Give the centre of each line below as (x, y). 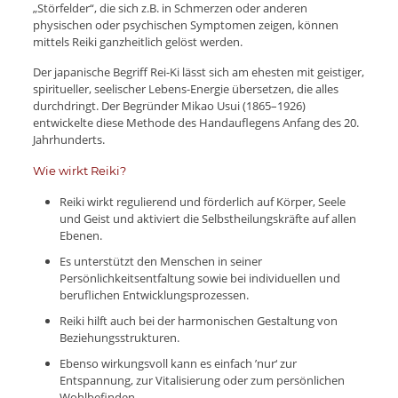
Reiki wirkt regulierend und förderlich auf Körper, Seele (202, 201)
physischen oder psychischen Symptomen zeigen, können (185, 24)
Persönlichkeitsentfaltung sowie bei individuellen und (199, 278)
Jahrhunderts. (68, 139)
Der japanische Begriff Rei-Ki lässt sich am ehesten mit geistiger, (198, 72)
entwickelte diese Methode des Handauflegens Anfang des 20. (195, 122)
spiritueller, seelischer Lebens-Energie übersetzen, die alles (185, 88)
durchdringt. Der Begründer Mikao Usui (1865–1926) (169, 105)
